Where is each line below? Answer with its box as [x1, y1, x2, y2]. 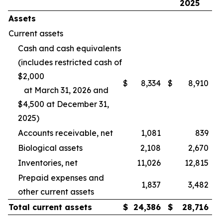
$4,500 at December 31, [18, 99, 109, 109]
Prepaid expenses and [18, 173, 104, 183]
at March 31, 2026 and [18, 85, 109, 95]
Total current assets [8, 202, 92, 212]
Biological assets [18, 143, 83, 153]
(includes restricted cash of [18, 57, 122, 67]
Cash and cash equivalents [18, 43, 121, 53]
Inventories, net [18, 158, 78, 168]
